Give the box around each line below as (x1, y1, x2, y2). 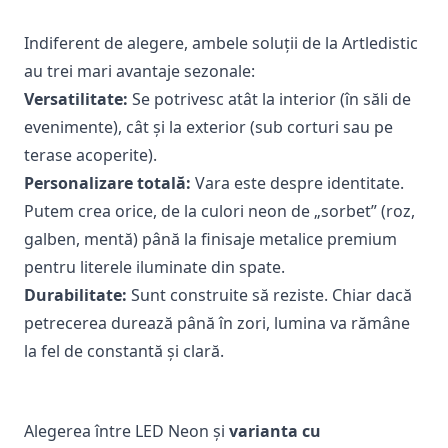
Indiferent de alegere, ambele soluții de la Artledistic (24, 32, 418, 54)
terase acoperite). (24, 144, 157, 166)
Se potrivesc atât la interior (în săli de (128, 88, 411, 110)
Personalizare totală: (24, 172, 191, 194)
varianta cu (229, 420, 321, 442)
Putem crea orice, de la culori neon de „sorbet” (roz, (24, 200, 415, 222)
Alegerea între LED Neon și (24, 420, 229, 442)
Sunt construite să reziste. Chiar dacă (127, 284, 412, 306)
